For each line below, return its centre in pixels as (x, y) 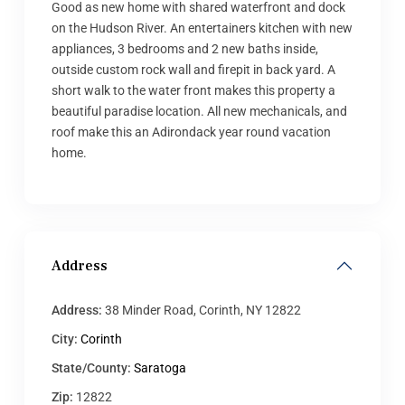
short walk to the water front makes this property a (193, 90)
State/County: (91, 368)
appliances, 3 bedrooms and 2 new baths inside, (185, 49)
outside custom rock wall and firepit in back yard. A (193, 70)
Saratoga (160, 368)
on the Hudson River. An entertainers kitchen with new (202, 28)
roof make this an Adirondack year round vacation (191, 132)
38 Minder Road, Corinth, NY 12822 (202, 310)
